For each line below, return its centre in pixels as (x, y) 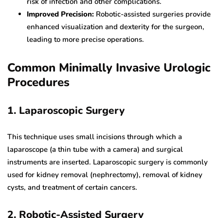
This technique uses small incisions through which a (95, 137)
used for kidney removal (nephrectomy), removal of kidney (105, 175)
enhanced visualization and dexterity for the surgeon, (116, 27)
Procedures (38, 82)
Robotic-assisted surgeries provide (152, 14)
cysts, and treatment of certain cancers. (72, 188)
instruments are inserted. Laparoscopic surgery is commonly (108, 162)
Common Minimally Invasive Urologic (109, 68)
